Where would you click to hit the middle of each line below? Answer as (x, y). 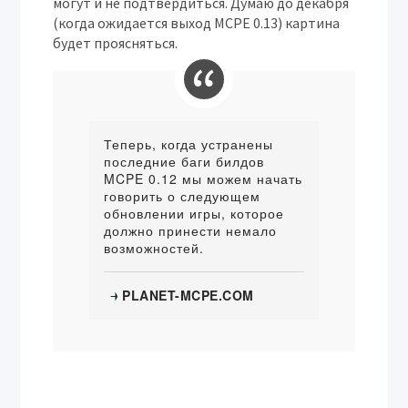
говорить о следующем (183, 196)
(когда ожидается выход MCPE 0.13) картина (197, 23)
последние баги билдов (184, 162)
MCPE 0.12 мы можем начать (204, 179)
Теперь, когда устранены (189, 144)
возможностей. (154, 248)
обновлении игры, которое (194, 214)
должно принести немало (191, 231)
